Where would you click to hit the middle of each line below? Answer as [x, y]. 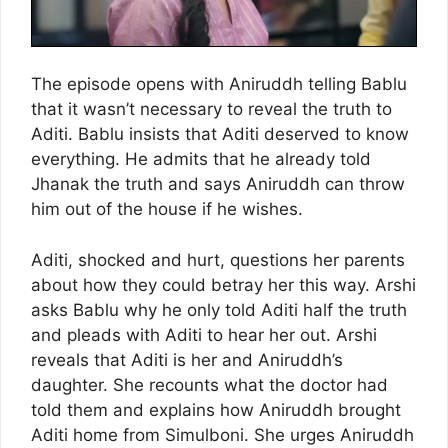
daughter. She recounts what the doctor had [209, 384]
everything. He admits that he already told [201, 159]
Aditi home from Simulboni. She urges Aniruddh [222, 434]
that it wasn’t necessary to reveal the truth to [211, 109]
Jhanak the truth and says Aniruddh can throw [218, 184]
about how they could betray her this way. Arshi [223, 284]
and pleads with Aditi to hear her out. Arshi [204, 334]
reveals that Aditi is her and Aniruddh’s [187, 359]
